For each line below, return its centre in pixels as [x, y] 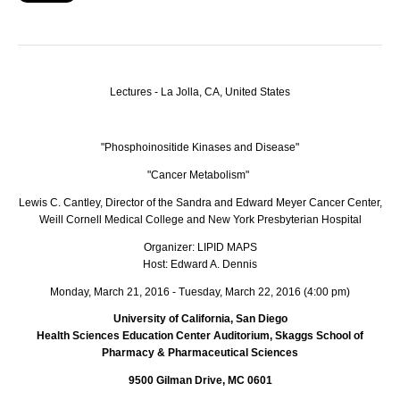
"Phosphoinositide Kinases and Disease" [200, 147]
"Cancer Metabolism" [200, 175]
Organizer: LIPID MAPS [200, 247]
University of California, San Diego [200, 319]
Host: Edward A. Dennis [200, 264]
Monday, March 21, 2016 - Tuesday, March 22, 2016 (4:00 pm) [200, 292]
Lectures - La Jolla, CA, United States [200, 92]
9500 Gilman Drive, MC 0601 [200, 381]
